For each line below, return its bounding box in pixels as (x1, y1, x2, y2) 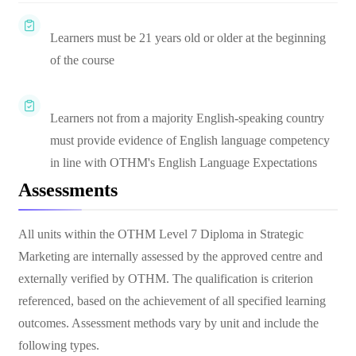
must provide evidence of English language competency (50, 133, 330, 147)
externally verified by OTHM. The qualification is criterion (18, 272, 313, 285)
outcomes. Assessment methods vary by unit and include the (18, 316, 319, 330)
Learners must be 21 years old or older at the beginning (50, 31, 326, 44)
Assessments (18, 180, 118, 200)
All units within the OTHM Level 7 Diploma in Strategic (18, 227, 304, 241)
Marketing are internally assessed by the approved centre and (18, 250, 323, 263)
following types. (18, 339, 99, 352)
